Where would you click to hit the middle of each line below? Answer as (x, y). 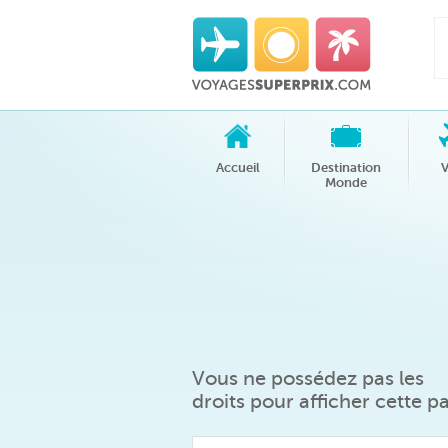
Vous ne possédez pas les (308, 378)
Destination (346, 167)
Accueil (238, 167)
